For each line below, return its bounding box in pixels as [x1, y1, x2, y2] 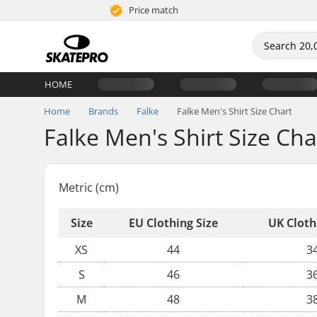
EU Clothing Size [129, 215, 218, 231]
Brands [88, 105, 118, 117]
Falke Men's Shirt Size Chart [177, 105, 292, 117]
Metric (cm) [59, 180, 119, 195]
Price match [127, 4, 179, 16]
